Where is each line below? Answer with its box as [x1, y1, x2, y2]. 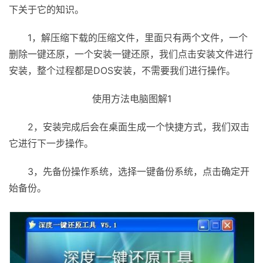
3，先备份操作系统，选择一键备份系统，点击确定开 [28, 166, 249, 177]
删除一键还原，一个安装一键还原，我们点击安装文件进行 [9, 48, 253, 60]
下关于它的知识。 [9, 4, 84, 15]
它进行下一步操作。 [9, 137, 93, 149]
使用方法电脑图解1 [92, 93, 171, 104]
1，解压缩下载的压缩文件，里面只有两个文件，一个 [28, 32, 248, 43]
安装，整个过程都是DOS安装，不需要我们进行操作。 [9, 65, 235, 76]
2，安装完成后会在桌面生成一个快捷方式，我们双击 [28, 121, 249, 133]
